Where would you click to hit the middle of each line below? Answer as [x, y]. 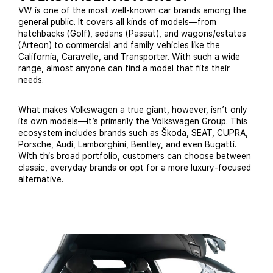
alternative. [41, 179]
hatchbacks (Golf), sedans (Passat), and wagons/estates [132, 33]
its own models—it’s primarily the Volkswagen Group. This [133, 121]
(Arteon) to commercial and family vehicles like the [119, 45]
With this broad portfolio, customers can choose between [135, 156]
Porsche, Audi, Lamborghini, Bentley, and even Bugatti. [127, 144]
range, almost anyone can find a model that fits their [124, 68]
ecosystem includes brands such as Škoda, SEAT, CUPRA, [133, 133]
